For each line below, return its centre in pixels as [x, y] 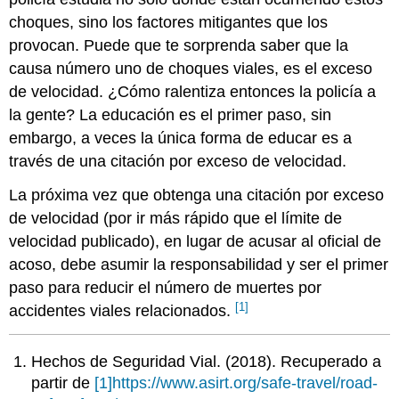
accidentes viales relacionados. [122, 311]
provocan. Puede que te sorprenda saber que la [179, 45]
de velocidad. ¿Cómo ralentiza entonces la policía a [193, 91]
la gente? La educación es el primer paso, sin [171, 114]
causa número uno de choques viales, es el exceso [191, 68]
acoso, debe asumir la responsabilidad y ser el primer [199, 265]
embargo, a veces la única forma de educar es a [181, 138]
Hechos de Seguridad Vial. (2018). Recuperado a [207, 361]
